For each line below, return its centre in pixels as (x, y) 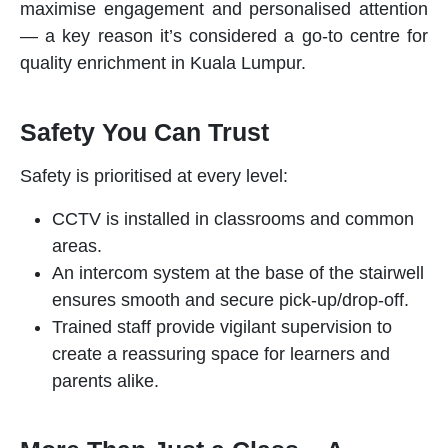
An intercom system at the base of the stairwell (238, 273)
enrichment (121, 63)
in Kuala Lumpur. (236, 63)
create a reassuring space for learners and (221, 354)
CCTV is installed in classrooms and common (233, 219)
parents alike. (105, 381)
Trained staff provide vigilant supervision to (222, 327)
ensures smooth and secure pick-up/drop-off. (230, 300)
